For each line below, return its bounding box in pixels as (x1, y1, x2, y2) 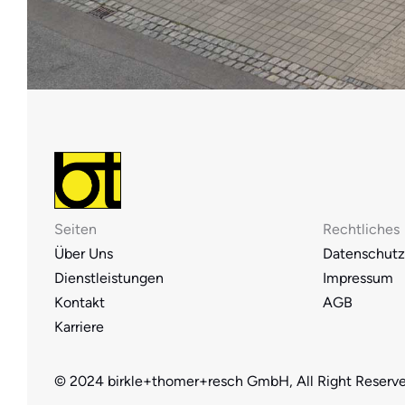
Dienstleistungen (54, 269, 164, 287)
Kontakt (54, 294, 105, 311)
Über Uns (54, 245, 113, 262)
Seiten (54, 221, 97, 238)
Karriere (54, 318, 104, 335)
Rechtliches (323, 221, 400, 238)
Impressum (323, 269, 393, 287)
